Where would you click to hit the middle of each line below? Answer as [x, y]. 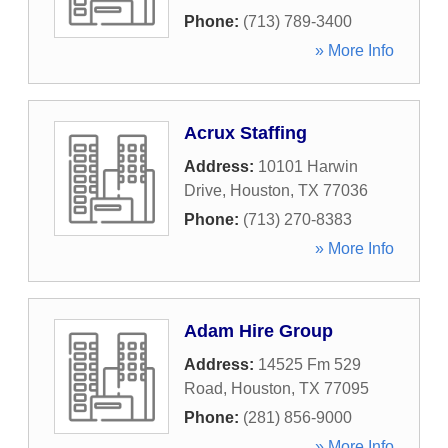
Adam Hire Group [258, 331]
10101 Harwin [308, 166]
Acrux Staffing [245, 133]
